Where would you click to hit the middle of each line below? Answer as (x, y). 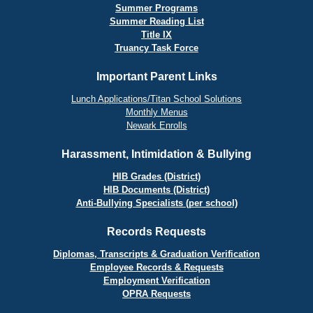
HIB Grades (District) (156, 176)
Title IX (156, 35)
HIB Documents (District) (156, 190)
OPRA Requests (156, 294)
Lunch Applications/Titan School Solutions (156, 99)
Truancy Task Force (156, 48)
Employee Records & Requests (156, 267)
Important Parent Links (156, 77)
